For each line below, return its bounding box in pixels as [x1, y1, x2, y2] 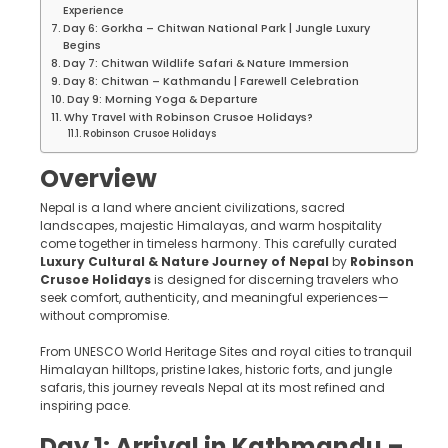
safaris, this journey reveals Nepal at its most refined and [40, 379, 385, 396]
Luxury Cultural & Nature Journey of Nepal [40, 253, 329, 270]
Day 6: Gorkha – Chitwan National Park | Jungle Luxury [63, 21, 371, 36]
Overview [40, 162, 157, 195]
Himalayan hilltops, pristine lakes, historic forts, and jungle [40, 361, 392, 378]
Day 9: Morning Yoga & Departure [67, 92, 259, 107]
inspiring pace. [40, 397, 131, 414]
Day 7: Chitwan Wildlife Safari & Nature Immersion [63, 56, 350, 71]
